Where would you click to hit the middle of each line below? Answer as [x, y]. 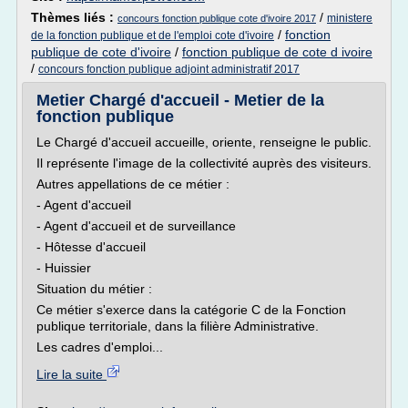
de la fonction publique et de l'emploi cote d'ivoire [153, 36]
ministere [350, 18]
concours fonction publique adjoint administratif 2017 [169, 69]
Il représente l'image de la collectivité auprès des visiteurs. [204, 163]
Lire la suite [71, 374]
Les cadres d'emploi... [100, 347]
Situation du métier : [94, 289]
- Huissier [64, 268]
